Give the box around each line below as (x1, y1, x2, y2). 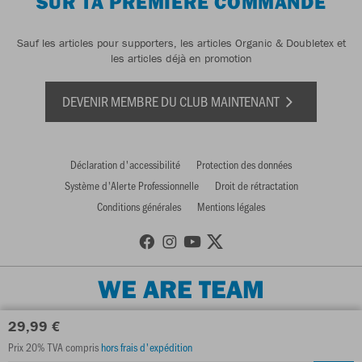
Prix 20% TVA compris (8, 339, 101, 355)
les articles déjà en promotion (110, 51, 252, 66)
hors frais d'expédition (101, 339, 192, 355)
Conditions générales (97, 199, 181, 215)
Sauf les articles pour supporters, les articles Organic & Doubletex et (16, 36, 346, 51)
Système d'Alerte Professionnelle (64, 178, 199, 194)
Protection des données (196, 157, 292, 173)
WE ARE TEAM (98, 272, 264, 305)
